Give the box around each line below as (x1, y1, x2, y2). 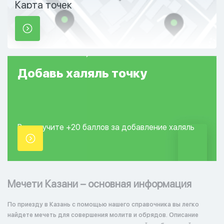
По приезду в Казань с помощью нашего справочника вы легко (7, 201, 199, 208)
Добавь (17, 66, 66, 80)
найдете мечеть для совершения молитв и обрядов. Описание (7, 211, 198, 218)
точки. (17, 135, 40, 145)
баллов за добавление (82, 122, 169, 132)
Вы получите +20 (17, 122, 82, 132)
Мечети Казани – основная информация (7, 178, 191, 190)
